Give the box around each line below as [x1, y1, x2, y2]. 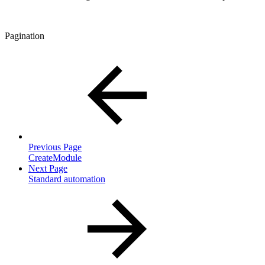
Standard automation [28, 173, 105, 184]
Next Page [28, 163, 67, 173]
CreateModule [28, 152, 82, 163]
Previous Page [28, 141, 82, 152]
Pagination [5, 30, 44, 41]
